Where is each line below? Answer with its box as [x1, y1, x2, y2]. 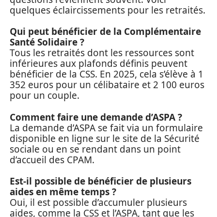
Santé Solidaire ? [10, 36, 84, 49]
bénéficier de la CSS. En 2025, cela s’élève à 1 [10, 68, 203, 81]
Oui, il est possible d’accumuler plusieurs [10, 196, 187, 209]
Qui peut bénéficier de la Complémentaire [10, 25, 201, 38]
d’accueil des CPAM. [10, 153, 94, 166]
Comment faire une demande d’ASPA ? [10, 110, 182, 124]
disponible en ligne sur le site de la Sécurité [10, 132, 200, 145]
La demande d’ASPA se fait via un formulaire [10, 121, 203, 134]
